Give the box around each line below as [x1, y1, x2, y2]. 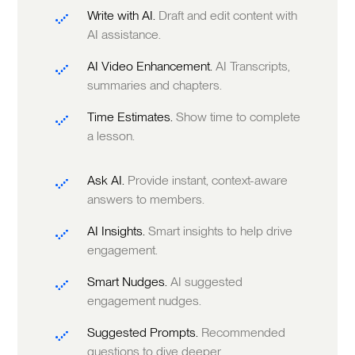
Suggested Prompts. [87, 325, 202, 341]
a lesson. [87, 128, 136, 144]
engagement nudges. [87, 293, 202, 309]
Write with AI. [87, 8, 159, 24]
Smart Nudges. [87, 274, 171, 290]
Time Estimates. [87, 109, 177, 125]
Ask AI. [87, 173, 128, 189]
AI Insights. [87, 223, 149, 239]
